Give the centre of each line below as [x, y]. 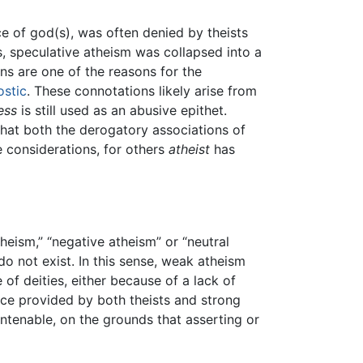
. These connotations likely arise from [142, 91]
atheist [189, 149]
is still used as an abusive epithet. [122, 111]
